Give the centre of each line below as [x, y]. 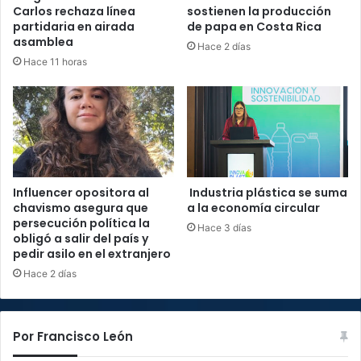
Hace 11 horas [55, 61]
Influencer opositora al [81, 192]
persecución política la [81, 223]
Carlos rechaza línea [74, 11]
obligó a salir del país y [81, 238]
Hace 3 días [224, 227]
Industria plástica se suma [267, 192]
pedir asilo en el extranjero [92, 253]
